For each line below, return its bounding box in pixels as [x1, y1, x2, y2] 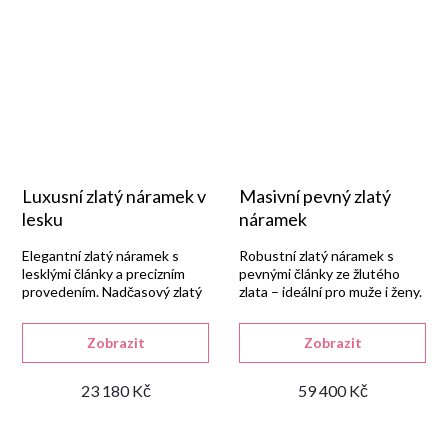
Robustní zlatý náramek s [239, 247, 394, 264]
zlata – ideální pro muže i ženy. [239, 283, 422, 300]
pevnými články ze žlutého [239, 265, 400, 282]
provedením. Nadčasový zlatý [22, 283, 202, 300]
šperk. [22, 301, 59, 318]
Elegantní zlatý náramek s [22, 247, 179, 264]
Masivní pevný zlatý [239, 185, 391, 207]
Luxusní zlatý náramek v [22, 185, 206, 207]
